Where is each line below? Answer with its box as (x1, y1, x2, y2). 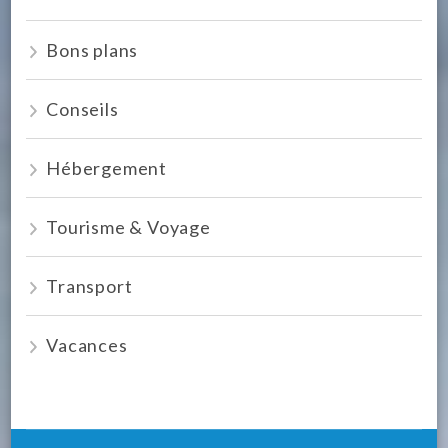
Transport (46, 274, 133, 297)
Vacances (46, 333, 128, 356)
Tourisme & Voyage (46, 215, 211, 238)
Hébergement (46, 156, 168, 179)
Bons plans (46, 38, 139, 61)
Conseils (46, 97, 119, 120)
